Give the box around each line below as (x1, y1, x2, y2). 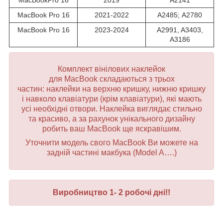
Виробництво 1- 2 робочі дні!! (53, 188, 170, 197)
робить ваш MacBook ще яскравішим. (42, 124, 181, 133)
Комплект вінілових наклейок (58, 64, 165, 73)
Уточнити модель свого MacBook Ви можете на (25, 138, 198, 147)
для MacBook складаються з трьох (48, 74, 175, 83)
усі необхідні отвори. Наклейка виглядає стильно (21, 104, 202, 113)
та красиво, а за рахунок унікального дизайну (28, 114, 195, 123)
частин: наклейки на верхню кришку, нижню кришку (17, 84, 206, 93)
